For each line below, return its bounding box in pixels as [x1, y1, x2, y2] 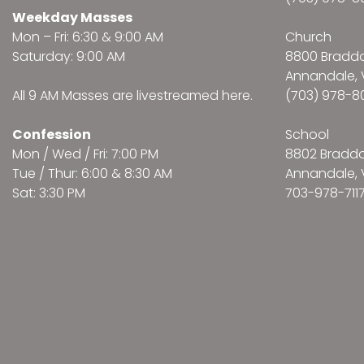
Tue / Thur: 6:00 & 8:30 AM [12, 164, 172, 184]
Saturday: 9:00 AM [12, 47, 125, 67]
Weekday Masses [12, 8, 132, 28]
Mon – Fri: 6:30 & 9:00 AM [12, 28, 163, 47]
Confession [12, 125, 91, 145]
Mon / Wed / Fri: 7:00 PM [12, 145, 158, 164]
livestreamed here [136, 86, 250, 106]
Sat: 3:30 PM [12, 184, 85, 203]
